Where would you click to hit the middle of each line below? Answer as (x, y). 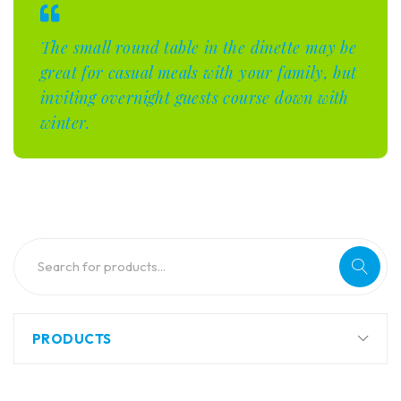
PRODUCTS (72, 339)
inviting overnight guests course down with (195, 98)
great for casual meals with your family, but (199, 73)
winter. (65, 123)
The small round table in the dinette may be (199, 47)
